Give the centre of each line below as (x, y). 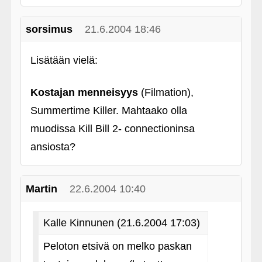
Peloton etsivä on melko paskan (117, 246)
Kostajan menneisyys (84, 92)
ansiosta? (53, 147)
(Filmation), (166, 92)
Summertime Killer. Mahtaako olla (108, 111)
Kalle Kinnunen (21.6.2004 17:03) (121, 223)
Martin (41, 189)
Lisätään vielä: (64, 60)
